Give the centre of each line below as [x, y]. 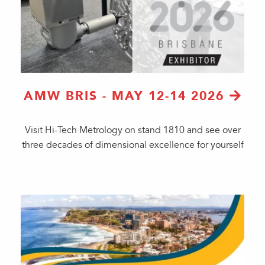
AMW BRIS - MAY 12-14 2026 [124, 96]
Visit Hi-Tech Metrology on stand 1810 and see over [132, 130]
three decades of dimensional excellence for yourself [132, 145]
